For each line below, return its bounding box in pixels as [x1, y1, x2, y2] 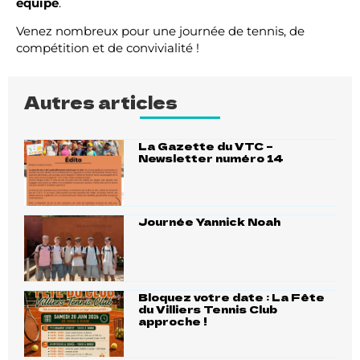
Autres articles [24, 89, 178, 114]
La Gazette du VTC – [138, 137, 274, 153]
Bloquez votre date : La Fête [138, 288, 325, 305]
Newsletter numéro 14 [138, 149, 284, 166]
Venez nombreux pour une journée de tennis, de [16, 23, 305, 39]
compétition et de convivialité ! [16, 40, 199, 56]
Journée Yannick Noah [138, 213, 281, 229]
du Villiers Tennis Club [138, 301, 278, 317]
